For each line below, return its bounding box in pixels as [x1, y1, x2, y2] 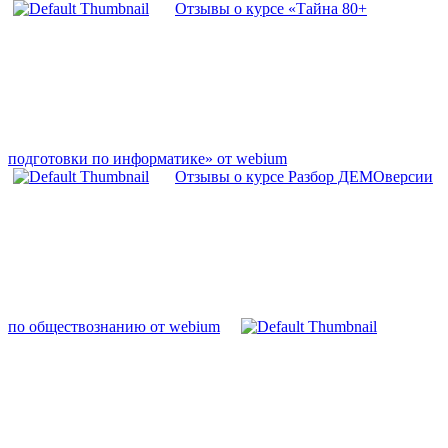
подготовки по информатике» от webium [8, 150, 287, 168]
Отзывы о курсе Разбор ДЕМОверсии [175, 168, 433, 186]
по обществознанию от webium [8, 318, 220, 336]
